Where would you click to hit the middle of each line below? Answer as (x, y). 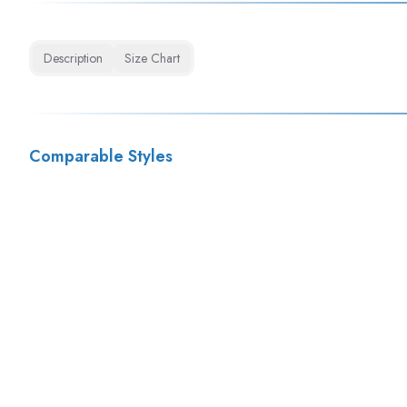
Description (73, 58)
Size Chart (152, 58)
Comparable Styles (101, 156)
